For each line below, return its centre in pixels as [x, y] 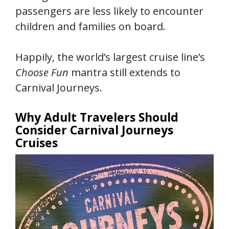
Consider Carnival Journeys [94, 130]
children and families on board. [90, 27]
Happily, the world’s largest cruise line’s [110, 57]
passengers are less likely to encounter [109, 11]
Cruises [37, 143]
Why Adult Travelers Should [97, 117]
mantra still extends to [124, 73]
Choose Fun [42, 73]
